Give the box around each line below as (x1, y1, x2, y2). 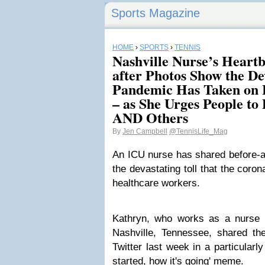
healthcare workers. (112, 177, 200, 189)
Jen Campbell (122, 127, 167, 135)
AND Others (112, 107, 188, 128)
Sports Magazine (111, 7, 200, 20)
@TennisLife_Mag (169, 127, 228, 135)
